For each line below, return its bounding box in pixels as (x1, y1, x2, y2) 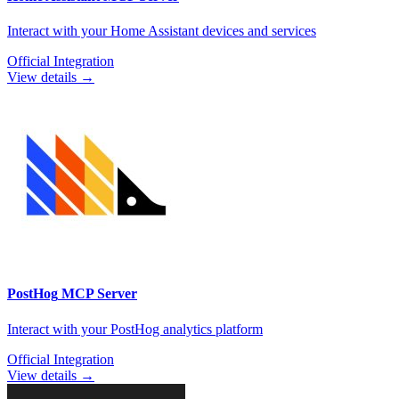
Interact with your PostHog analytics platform (7, 321, 263, 337)
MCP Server (58, 286, 137, 302)
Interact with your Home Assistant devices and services (7, 23, 316, 39)
